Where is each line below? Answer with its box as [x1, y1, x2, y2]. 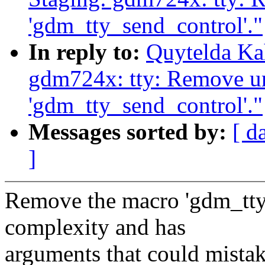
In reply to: [28, 39, 146, 65]
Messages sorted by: [28, 119, 232, 145]
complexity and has [5, 214, 186, 240]
